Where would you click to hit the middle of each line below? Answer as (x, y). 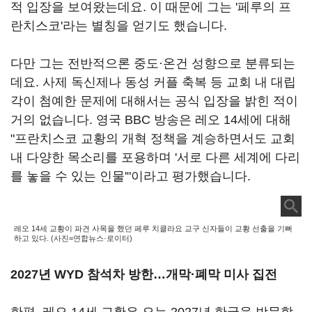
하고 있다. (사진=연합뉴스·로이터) (73, 238)
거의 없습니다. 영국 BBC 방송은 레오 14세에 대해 (151, 120)
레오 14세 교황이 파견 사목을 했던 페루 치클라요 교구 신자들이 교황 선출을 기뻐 (153, 228)
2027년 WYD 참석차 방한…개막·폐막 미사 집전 (144, 274)
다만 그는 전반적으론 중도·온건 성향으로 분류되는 (153, 63)
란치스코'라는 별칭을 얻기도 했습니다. (119, 26)
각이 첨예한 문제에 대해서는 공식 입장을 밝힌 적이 (154, 101)
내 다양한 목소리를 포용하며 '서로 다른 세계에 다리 (155, 157)
